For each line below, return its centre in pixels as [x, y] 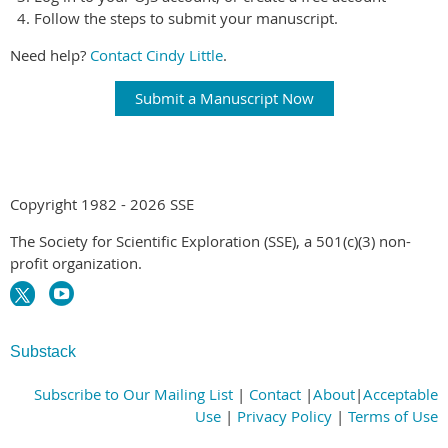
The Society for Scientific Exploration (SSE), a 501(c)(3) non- [210, 241]
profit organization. [76, 263]
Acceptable [400, 394]
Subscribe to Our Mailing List [133, 394]
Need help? [50, 55]
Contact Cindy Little [156, 55]
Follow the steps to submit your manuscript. [186, 18]
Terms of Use [393, 416]
